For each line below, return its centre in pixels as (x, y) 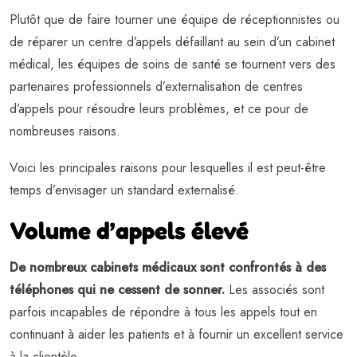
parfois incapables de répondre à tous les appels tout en (163, 312)
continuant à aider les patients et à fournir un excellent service (177, 335)
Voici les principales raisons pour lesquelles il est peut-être (168, 168)
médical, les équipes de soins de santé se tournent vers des (173, 65)
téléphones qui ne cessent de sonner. (117, 290)
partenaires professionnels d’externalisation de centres (156, 87)
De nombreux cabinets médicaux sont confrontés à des (168, 268)
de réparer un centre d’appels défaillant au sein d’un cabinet (172, 42)
